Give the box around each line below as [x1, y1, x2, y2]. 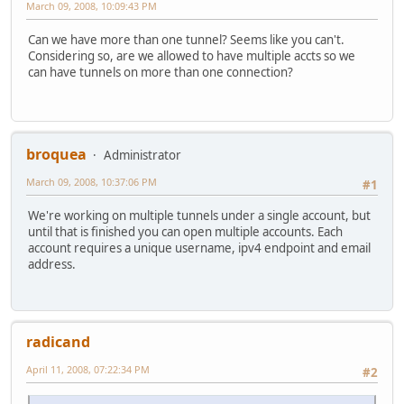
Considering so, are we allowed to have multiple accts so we [28, 48, 355, 65]
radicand [26, 331, 90, 352]
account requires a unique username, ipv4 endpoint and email [28, 240, 371, 257]
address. [28, 256, 76, 273]
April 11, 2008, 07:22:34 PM [26, 362, 150, 376]
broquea [26, 144, 87, 165]
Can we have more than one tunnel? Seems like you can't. [28, 32, 344, 49]
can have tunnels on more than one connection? [28, 64, 293, 81]
